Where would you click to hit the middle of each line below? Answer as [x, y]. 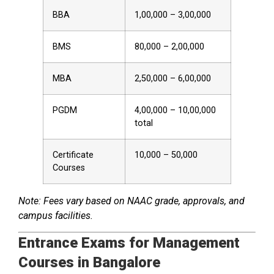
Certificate [73, 155]
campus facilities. [56, 216]
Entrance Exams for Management [129, 243]
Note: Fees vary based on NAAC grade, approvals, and [131, 201]
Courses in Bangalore [89, 263]
